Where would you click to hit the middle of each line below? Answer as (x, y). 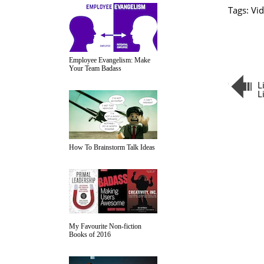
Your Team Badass (95, 68)
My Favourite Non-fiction (105, 226)
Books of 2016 (90, 235)
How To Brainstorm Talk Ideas (112, 147)
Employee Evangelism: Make (110, 60)
